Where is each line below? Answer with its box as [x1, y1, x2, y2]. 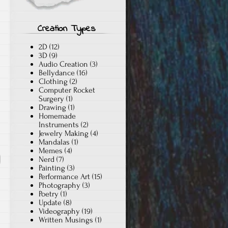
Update [39, 197, 62, 207]
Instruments [39, 120, 79, 129]
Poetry [39, 189, 59, 198]
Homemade [39, 111, 76, 121]
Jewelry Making [39, 128, 89, 138]
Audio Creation [39, 59, 88, 69]
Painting [39, 163, 65, 173]
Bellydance [39, 68, 75, 77]
